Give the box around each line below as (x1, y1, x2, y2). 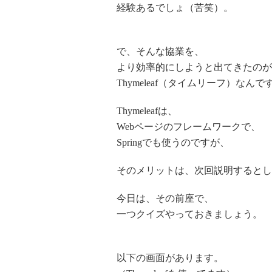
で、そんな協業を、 (117, 46, 204, 56)
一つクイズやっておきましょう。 (117, 209, 262, 219)
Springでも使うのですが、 (117, 137, 229, 148)
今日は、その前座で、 (117, 193, 214, 203)
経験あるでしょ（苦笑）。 (117, 2, 233, 13)
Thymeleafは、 (117, 106, 177, 116)
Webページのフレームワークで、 (117, 121, 260, 132)
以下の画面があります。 (117, 253, 223, 263)
